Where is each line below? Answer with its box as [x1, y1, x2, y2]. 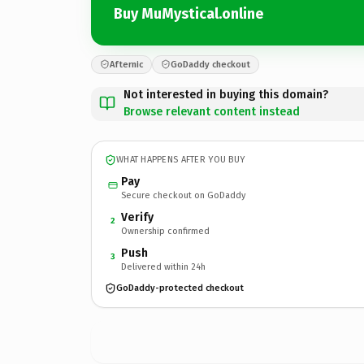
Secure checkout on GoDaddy [121, 189, 245, 201]
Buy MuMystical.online [114, 5, 263, 23]
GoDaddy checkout [171, 58, 250, 70]
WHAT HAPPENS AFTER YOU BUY [116, 154, 245, 165]
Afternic [110, 58, 143, 70]
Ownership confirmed [121, 225, 210, 236]
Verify [121, 210, 154, 224]
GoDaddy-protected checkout [116, 283, 244, 293]
